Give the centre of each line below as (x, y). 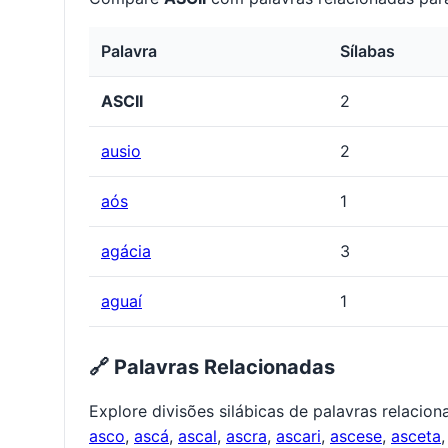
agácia (126, 251)
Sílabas (367, 51)
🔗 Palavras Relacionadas (212, 367)
